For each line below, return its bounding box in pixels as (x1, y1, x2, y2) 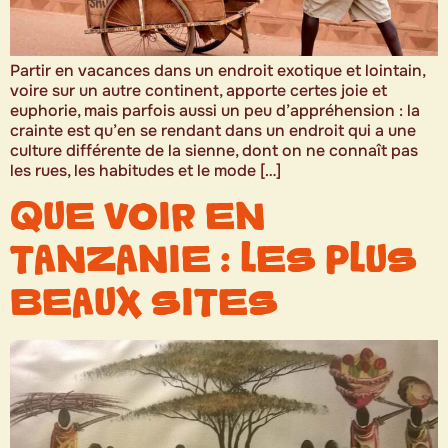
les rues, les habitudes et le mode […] (10, 160, 281, 181)
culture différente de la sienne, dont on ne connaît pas (10, 140, 418, 161)
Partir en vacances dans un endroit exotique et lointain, (10, 60, 425, 81)
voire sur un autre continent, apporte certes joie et (10, 80, 387, 101)
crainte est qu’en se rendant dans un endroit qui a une (10, 120, 416, 141)
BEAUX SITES (10, 281, 278, 325)
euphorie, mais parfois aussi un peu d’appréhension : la (10, 100, 420, 121)
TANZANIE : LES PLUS (10, 238, 417, 282)
